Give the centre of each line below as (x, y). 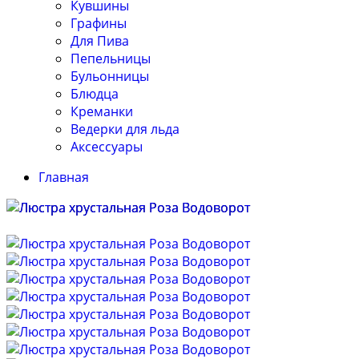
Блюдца (95, 94)
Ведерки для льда (125, 129)
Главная (64, 177)
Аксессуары (107, 147)
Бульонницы (110, 77)
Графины (99, 24)
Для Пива (100, 41)
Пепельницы (111, 59)
